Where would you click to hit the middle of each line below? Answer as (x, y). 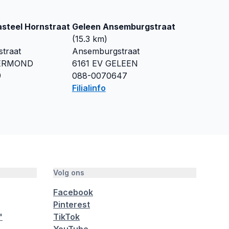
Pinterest (72, 204)
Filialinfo (89, 88)
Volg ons (69, 173)
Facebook (73, 192)
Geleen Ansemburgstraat (123, 27)
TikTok (66, 217)
